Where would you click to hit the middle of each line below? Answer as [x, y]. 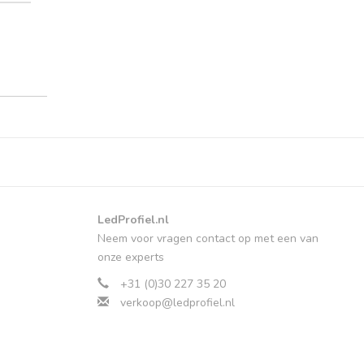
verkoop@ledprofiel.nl [177, 303]
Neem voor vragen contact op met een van [208, 239]
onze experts [130, 258]
